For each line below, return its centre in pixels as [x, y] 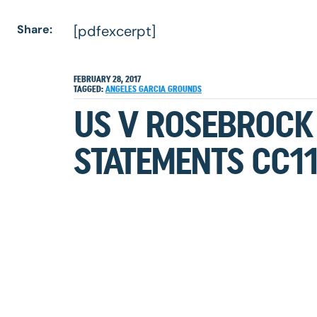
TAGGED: [88, 89]
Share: [35, 29]
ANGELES [122, 89]
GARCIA [153, 89]
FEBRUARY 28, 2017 [107, 79]
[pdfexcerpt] [115, 31]
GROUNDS [185, 89]
